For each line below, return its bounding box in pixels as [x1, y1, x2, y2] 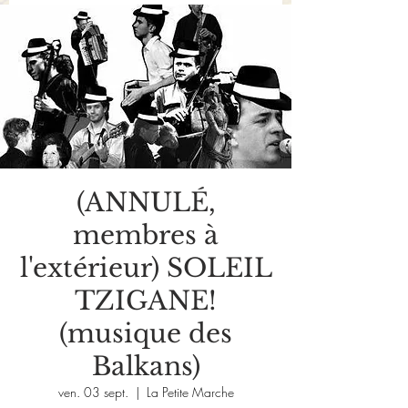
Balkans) [91, 351, 200, 382]
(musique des [59, 318, 232, 350]
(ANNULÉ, [76, 187, 216, 219]
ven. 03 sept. [57, 383, 128, 401]
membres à [73, 219, 219, 251]
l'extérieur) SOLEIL [19, 252, 272, 284]
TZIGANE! [75, 285, 217, 317]
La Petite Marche [146, 383, 234, 401]
